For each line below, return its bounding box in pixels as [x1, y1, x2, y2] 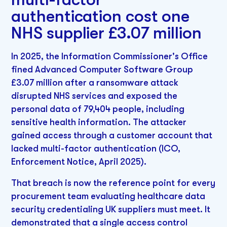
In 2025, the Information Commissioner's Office [11, 51, 208, 62]
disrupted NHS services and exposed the [11, 91, 178, 101]
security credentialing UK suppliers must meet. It [11, 204, 211, 214]
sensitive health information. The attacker [11, 117, 187, 128]
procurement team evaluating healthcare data [11, 191, 206, 201]
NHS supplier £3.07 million [11, 23, 202, 43]
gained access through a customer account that [11, 130, 213, 141]
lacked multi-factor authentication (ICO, [11, 143, 181, 154]
